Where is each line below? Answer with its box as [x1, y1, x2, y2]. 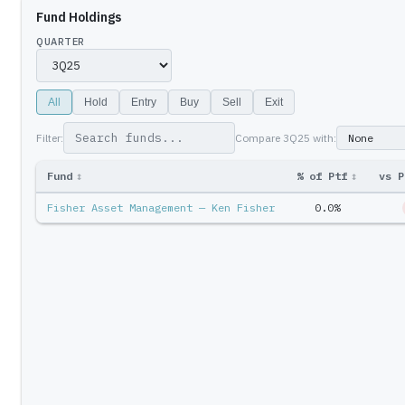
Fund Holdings [36, 9, 121, 25]
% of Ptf [297, 169, 347, 183]
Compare [235, 130, 283, 145]
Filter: [36, 130, 63, 145]
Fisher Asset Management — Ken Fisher [47, 201, 275, 214]
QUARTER [36, 35, 85, 48]
